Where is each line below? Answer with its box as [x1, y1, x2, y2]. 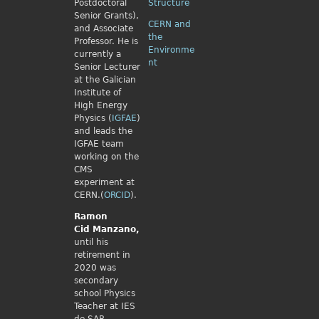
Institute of [73, 88, 121, 98]
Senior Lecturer [73, 62, 140, 72]
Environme [147, 45, 194, 55]
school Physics [73, 288, 135, 298]
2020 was [73, 263, 116, 273]
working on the [73, 152, 139, 162]
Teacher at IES [73, 301, 135, 311]
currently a [73, 49, 121, 59]
